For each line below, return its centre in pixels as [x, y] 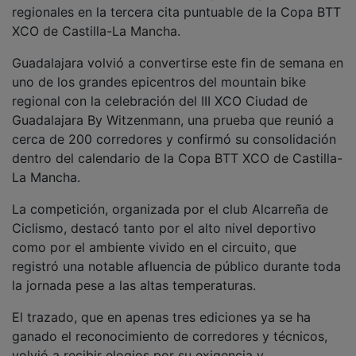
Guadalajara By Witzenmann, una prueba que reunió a [173, 108]
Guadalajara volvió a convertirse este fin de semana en [178, 51]
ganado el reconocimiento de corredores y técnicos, [170, 325]
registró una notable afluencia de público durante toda [176, 255]
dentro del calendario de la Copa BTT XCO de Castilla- [177, 147]
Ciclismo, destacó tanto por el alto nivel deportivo [164, 217]
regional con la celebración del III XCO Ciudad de [160, 89]
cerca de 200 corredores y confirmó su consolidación [174, 128]
